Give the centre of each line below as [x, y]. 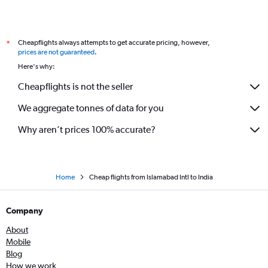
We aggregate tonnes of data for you [91, 108]
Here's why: [36, 66]
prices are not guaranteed [56, 52]
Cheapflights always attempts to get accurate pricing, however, [114, 42]
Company [25, 210]
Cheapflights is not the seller [75, 87]
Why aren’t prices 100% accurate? [87, 130]
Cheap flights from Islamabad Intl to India [151, 177]
